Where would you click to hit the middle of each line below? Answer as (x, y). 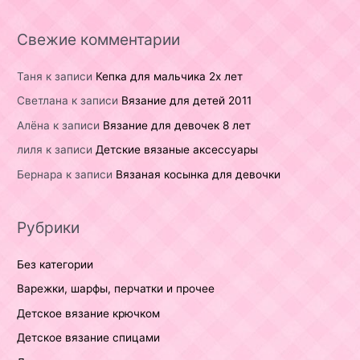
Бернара (40, 174)
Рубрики (49, 227)
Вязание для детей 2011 (187, 101)
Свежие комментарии (99, 39)
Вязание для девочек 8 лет (177, 125)
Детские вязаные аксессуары (177, 150)
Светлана (43, 101)
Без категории (55, 264)
